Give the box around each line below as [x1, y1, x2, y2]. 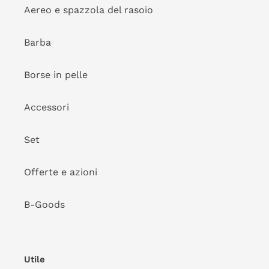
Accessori [24, 101, 69, 113]
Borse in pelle [24, 68, 88, 80]
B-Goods [24, 198, 65, 210]
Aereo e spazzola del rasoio [24, 4, 153, 16]
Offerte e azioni [24, 166, 97, 178]
